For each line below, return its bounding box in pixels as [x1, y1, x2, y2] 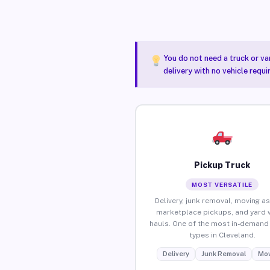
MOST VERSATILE [192, 180, 253, 188]
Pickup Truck [194, 160, 251, 170]
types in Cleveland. [189, 230, 256, 239]
